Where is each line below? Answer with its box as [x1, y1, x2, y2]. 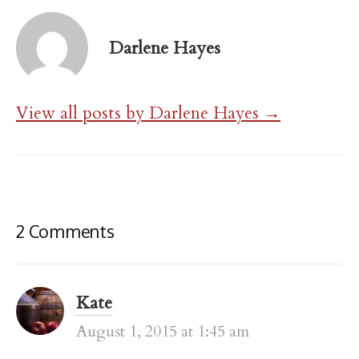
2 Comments [16, 220, 115, 243]
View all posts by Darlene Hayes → [16, 102, 280, 126]
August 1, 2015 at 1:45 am [76, 321, 249, 343]
